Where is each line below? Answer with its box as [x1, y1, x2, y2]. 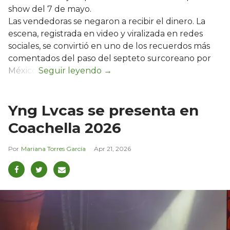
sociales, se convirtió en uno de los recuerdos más [8, 41, 210, 51]
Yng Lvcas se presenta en [8, 102, 199, 120]
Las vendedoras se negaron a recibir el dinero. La [8, 16, 205, 27]
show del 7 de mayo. [8, 4, 91, 14]
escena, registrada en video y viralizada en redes [8, 29, 203, 39]
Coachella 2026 [8, 119, 121, 137]
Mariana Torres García [21, 145, 86, 153]
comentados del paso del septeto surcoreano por [8, 53, 211, 64]
